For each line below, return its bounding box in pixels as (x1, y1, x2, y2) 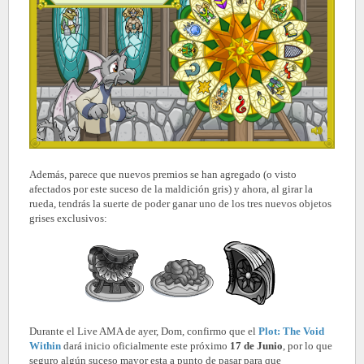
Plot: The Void (258, 325, 324, 338)
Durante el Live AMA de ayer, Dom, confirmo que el (29, 325, 258, 338)
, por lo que (283, 340, 332, 353)
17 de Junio (227, 340, 283, 353)
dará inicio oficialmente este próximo (61, 340, 227, 353)
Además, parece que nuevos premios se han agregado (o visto (29, 168, 297, 181)
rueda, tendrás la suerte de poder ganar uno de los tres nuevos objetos (29, 197, 331, 210)
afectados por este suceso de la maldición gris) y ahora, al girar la (29, 183, 313, 196)
